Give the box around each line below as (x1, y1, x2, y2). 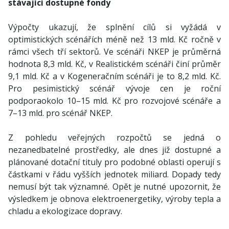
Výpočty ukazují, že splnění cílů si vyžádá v (8, 21, 221, 33)
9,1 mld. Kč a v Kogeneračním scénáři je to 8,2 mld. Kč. (8, 71, 221, 82)
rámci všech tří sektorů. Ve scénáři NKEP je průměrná (8, 46, 221, 57)
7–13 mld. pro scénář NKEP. (8, 107, 112, 119)
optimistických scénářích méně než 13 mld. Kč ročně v (8, 34, 221, 45)
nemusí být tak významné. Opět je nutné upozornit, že (8, 181, 221, 192)
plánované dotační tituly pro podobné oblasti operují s (8, 156, 221, 168)
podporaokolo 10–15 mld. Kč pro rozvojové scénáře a (8, 95, 221, 106)
